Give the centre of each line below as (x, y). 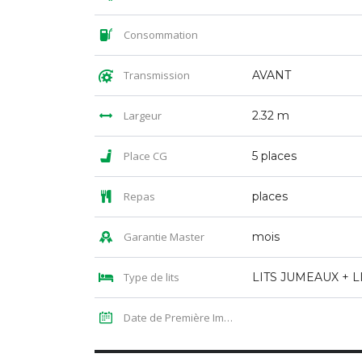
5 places (274, 156)
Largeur (141, 116)
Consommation (160, 35)
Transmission (156, 76)
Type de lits (150, 278)
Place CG (144, 156)
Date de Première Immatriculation (173, 318)
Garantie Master (163, 237)
